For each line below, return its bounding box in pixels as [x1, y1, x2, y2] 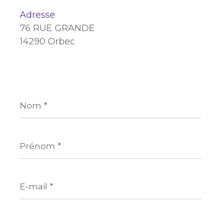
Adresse [20, 9, 55, 20]
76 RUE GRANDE [20, 22, 95, 34]
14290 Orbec [20, 36, 75, 47]
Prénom [19, 132, 50, 141]
